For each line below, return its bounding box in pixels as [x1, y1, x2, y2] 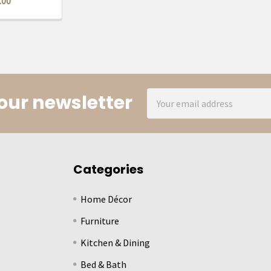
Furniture [80, 214, 120, 227]
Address [147, 103, 180, 116]
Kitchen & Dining [80, 236, 151, 249]
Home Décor [80, 192, 132, 205]
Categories [73, 160, 144, 178]
